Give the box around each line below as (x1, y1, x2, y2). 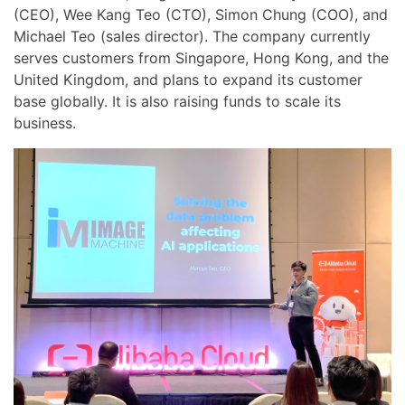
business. (14, 114, 76, 133)
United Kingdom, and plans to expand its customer (14, 71, 363, 89)
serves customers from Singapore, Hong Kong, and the (14, 49, 389, 68)
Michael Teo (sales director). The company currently (14, 27, 371, 46)
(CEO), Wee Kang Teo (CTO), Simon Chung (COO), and (14, 5, 388, 24)
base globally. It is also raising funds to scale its (14, 92, 341, 111)
